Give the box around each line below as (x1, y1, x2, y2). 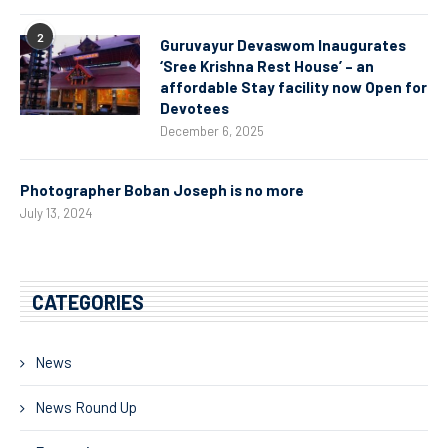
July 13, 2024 (20, 204, 92, 221)
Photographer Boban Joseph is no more (20, 180, 304, 199)
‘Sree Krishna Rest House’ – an (160, 56, 374, 75)
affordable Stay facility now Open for (160, 77, 427, 96)
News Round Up (35, 397, 137, 416)
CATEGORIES (32, 289, 144, 314)
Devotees (160, 98, 229, 117)
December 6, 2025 (160, 122, 264, 139)
